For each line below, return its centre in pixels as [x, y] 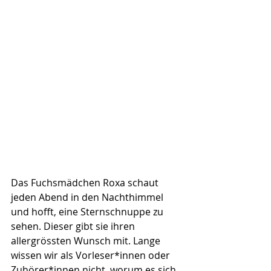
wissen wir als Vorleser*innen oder [92, 255]
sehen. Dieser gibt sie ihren [74, 226]
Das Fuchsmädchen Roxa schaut [86, 183]
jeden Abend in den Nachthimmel [88, 197]
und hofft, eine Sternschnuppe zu [88, 212]
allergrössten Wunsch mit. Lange [87, 241]
